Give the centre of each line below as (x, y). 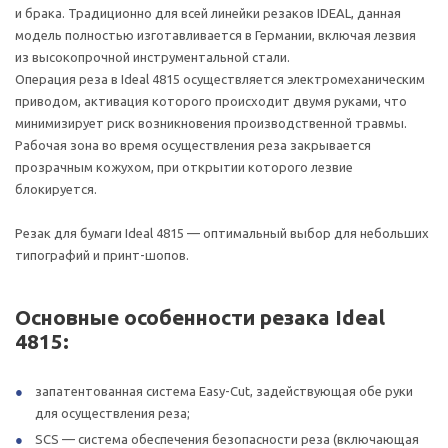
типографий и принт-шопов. (102, 255)
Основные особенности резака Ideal (200, 317)
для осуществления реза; (112, 413)
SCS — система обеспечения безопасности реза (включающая (227, 439)
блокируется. (56, 189)
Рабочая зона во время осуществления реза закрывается (193, 145)
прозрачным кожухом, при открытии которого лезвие (184, 167)
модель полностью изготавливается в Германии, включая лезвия (215, 35)
